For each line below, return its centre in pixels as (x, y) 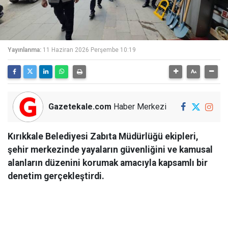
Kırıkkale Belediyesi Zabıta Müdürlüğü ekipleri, (103, 136)
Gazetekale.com (80, 107)
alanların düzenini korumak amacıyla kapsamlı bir (108, 163)
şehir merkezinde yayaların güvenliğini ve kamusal (110, 150)
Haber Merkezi (139, 107)
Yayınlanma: (24, 50)
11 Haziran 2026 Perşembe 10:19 (89, 50)
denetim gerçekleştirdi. (56, 176)
